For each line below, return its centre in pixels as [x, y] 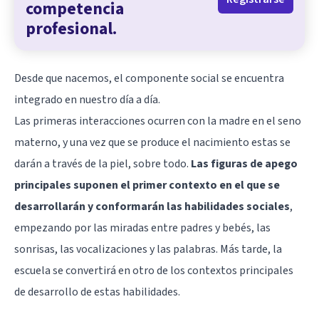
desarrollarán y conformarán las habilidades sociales [152, 206]
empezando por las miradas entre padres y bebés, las [142, 228]
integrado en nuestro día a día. [87, 99]
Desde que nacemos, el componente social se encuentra [149, 78]
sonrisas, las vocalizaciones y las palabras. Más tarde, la [148, 249]
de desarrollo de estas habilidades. [97, 292]
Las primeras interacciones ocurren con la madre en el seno [158, 121]
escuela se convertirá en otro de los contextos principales [154, 270]
